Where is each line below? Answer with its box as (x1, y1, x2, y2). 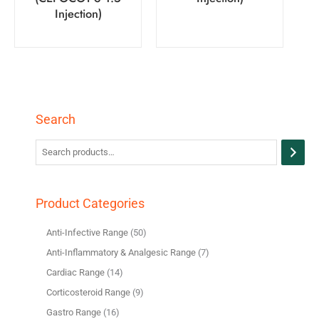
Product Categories (36, 195, 145, 211)
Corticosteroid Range (46, 287, 130, 298)
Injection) (54, 4, 102, 22)
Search (36, 111, 75, 127)
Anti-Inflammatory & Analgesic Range (46, 246, 196, 258)
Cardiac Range (46, 266, 105, 278)
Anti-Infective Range (46, 226, 128, 238)
